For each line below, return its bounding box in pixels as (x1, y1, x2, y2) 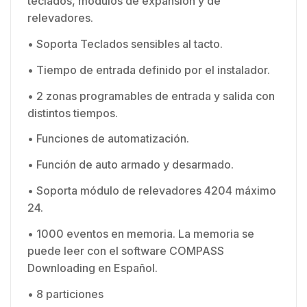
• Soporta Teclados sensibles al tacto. (27, 36, 223, 51)
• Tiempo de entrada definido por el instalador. (27, 62, 270, 77)
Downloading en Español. (27, 260, 158, 275)
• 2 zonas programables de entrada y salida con (27, 88, 275, 103)
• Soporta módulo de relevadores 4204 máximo (27, 183, 276, 197)
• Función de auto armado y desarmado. (27, 158, 234, 172)
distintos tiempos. (27, 106, 118, 120)
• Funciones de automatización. (27, 132, 189, 146)
